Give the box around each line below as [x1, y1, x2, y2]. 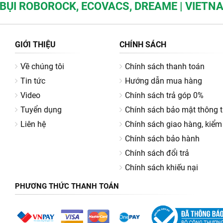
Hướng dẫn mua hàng [124, 76, 202, 86]
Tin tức [20, 76, 46, 86]
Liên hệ [20, 119, 46, 129]
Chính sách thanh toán [124, 61, 205, 71]
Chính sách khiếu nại [124, 162, 198, 172]
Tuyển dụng [20, 105, 62, 114]
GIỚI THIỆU [15, 39, 56, 49]
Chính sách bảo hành [124, 133, 200, 143]
